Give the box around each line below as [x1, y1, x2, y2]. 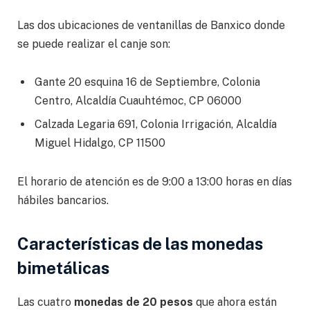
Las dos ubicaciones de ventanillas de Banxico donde [17, 18, 285, 32]
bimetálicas [17, 258, 109, 278]
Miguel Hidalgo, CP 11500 [35, 136, 165, 150]
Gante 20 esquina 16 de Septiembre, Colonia [35, 75, 260, 89]
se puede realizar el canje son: [17, 37, 170, 51]
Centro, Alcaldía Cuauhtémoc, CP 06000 [35, 94, 241, 108]
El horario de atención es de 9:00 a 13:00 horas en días [17, 175, 292, 189]
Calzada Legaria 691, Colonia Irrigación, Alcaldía [35, 118, 277, 131]
